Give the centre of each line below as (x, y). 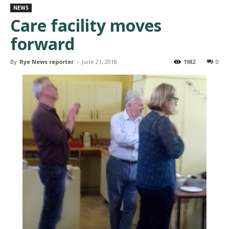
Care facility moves (86, 25)
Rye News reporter (47, 61)
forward (42, 43)
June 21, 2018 (99, 61)
